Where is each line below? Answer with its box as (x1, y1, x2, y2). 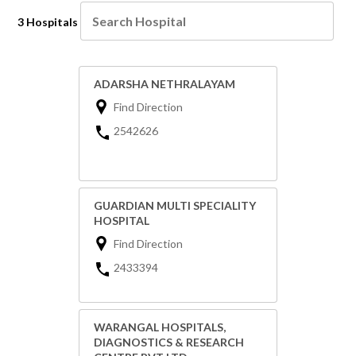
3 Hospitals (17, 15, 79, 29)
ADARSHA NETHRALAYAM (94, 77, 235, 91)
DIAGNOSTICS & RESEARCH (94, 335, 244, 350)
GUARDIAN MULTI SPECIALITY (94, 199, 256, 213)
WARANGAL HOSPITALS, (94, 320, 226, 335)
